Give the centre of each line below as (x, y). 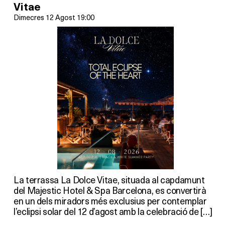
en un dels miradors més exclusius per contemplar (110, 201)
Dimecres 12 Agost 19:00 (54, 17)
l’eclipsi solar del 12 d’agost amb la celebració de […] (113, 211)
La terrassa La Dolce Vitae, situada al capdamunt (109, 180)
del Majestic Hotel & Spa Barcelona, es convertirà (110, 190)
